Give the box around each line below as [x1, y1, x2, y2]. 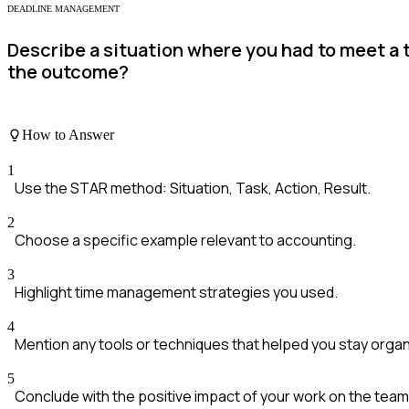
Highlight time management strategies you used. [15, 282, 338, 303]
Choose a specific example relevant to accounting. [15, 230, 356, 251]
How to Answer [22, 127, 114, 143]
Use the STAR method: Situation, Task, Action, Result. [15, 178, 371, 199]
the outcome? [7, 59, 129, 85]
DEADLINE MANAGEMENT [7, 3, 120, 14]
